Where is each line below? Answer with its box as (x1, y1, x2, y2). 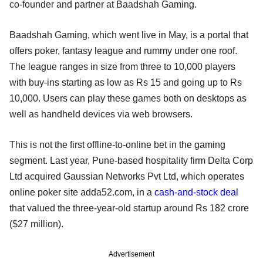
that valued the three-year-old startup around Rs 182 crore (9, 203, 249, 213)
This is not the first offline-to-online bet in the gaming (9, 139, 225, 150)
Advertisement (109, 249, 154, 258)
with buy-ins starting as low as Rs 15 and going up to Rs (9, 77, 242, 87)
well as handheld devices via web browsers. (9, 109, 193, 119)
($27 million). (9, 218, 63, 229)
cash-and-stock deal (154, 187, 238, 197)
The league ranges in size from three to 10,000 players (9, 61, 235, 72)
